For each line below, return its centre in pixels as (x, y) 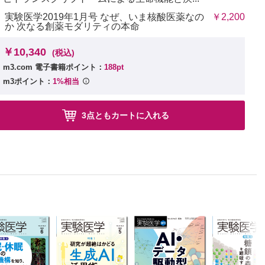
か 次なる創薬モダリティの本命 (72, 27)
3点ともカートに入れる (125, 116)
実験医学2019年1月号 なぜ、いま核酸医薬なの (104, 17)
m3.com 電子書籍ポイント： (54, 67)
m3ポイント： (28, 81)
